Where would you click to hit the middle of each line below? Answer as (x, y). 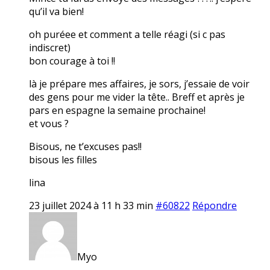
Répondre (215, 205)
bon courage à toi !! (72, 61)
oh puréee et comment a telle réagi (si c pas (127, 34)
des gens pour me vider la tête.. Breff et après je (137, 97)
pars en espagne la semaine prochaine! (117, 110)
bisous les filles (63, 159)
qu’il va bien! (56, 11)
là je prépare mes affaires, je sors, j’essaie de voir (139, 83)
